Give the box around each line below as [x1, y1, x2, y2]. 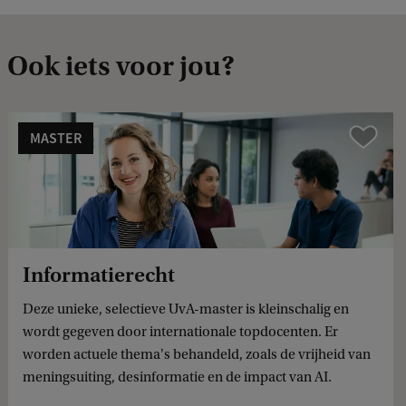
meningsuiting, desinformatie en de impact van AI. [23, 368, 332, 385]
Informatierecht [23, 262, 175, 287]
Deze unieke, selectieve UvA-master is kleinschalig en [23, 300, 349, 317]
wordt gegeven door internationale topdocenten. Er [23, 323, 338, 340]
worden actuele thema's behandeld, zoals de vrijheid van [23, 345, 371, 362]
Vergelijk [348, 128, 397, 145]
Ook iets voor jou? [7, 49, 235, 82]
